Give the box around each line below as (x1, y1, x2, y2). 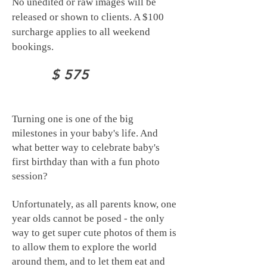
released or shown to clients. (12, 11, 133, 23)
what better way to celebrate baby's (12, 142, 160, 153)
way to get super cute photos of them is (12, 227, 176, 238)
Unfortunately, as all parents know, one (12, 198, 176, 210)
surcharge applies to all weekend (12, 26, 150, 38)
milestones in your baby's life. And (12, 128, 158, 139)
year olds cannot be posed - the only (12, 213, 164, 224)
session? (12, 170, 48, 182)
